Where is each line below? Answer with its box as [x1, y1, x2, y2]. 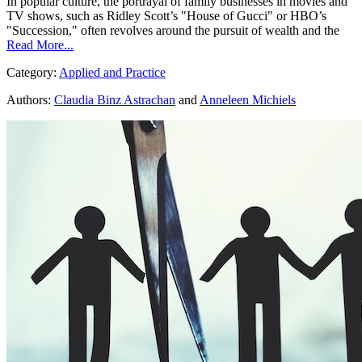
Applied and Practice [59, 65, 166, 80]
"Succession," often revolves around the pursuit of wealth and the [6, 23, 339, 38]
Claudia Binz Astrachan [54, 93, 175, 107]
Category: [6, 65, 59, 80]
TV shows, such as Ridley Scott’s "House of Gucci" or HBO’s [6, 9, 326, 23]
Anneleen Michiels [200, 93, 296, 107]
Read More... [6, 38, 74, 53]
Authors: [6, 93, 51, 107]
